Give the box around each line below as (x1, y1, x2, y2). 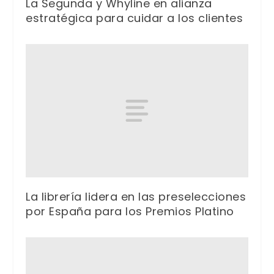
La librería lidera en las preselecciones (26, 188, 246, 204)
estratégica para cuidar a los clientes (26, 10, 243, 26)
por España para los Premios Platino (26, 203, 234, 219)
